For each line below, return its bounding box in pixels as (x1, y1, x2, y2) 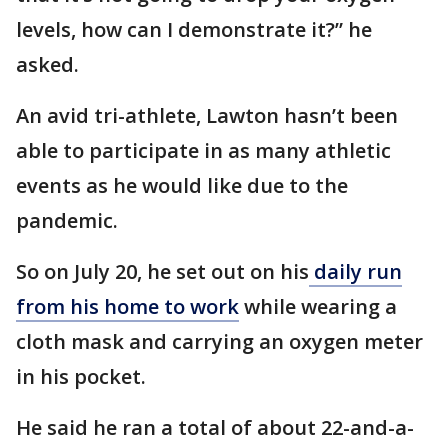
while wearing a (239, 293, 397, 320)
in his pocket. (16, 363, 146, 390)
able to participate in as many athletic (16, 137, 391, 164)
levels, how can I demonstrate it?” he (16, 16, 372, 43)
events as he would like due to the (16, 172, 348, 199)
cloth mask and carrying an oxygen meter (16, 328, 423, 355)
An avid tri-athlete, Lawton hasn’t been (16, 102, 398, 129)
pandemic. (16, 207, 118, 234)
